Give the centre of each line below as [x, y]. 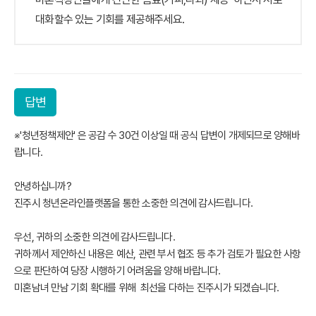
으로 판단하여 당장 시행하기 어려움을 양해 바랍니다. [117, 271]
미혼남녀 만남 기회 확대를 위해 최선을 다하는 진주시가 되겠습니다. [147, 288]
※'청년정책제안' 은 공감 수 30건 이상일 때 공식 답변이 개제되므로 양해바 [157, 135]
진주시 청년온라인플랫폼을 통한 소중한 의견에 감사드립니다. [133, 203]
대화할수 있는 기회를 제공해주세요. [110, 19]
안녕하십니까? [43, 186]
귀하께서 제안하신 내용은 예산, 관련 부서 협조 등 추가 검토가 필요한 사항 [158, 254]
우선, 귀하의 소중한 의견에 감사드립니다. [95, 237]
